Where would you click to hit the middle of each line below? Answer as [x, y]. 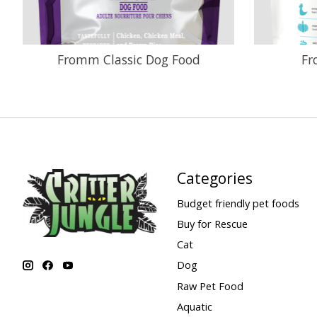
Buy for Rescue [212, 224]
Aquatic [194, 306]
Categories [214, 178]
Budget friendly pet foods [238, 203]
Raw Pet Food [210, 286]
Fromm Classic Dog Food [128, 59]
